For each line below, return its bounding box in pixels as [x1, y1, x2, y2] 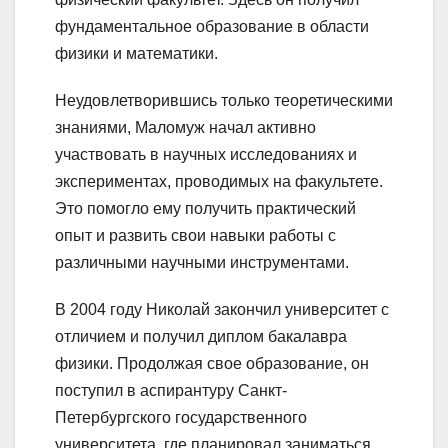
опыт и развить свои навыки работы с [55, 227, 336, 245]
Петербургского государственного [55, 409, 307, 427]
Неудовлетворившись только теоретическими [55, 92, 393, 110]
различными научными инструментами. [55, 254, 349, 272]
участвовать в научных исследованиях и [55, 146, 357, 164]
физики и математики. [55, 45, 218, 63]
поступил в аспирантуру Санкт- [55, 382, 287, 400]
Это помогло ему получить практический [55, 200, 356, 218]
